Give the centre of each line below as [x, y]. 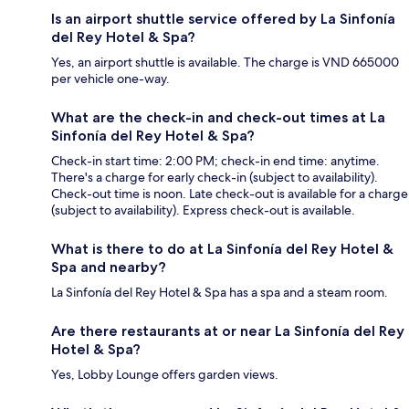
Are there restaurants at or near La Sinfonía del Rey [228, 330]
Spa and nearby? [109, 267]
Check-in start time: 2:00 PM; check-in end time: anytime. [215, 160]
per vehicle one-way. [110, 78]
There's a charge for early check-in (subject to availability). [215, 177]
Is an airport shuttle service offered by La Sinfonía [223, 18]
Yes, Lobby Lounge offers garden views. [165, 374]
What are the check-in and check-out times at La [218, 117]
